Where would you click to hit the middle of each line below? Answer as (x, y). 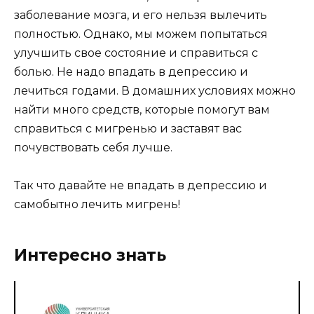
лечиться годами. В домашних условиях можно (155, 91)
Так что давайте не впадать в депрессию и (141, 186)
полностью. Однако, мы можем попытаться (141, 34)
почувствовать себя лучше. (93, 148)
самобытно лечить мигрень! (97, 205)
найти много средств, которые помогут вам (142, 110)
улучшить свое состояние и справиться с (136, 53)
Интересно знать (90, 255)
